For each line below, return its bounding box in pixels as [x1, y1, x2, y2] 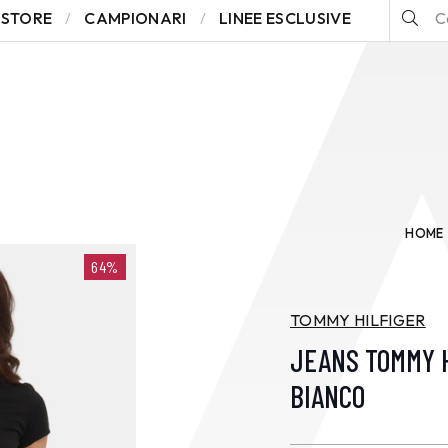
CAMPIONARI [84, 8, 187, 28]
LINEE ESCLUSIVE [218, 8, 351, 28]
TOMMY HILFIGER [290, 310, 426, 330]
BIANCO [290, 378, 365, 414]
